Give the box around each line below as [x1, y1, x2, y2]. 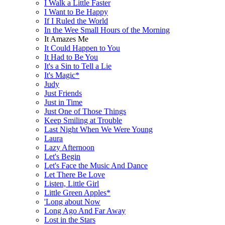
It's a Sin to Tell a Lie [44, 61, 111, 70]
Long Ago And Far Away [44, 206, 126, 215]
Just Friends [44, 88, 82, 97]
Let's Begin [44, 152, 80, 161]
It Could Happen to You [44, 43, 120, 52]
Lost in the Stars [44, 215, 95, 224]
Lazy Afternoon [44, 143, 94, 152]
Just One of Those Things [44, 106, 126, 116]
